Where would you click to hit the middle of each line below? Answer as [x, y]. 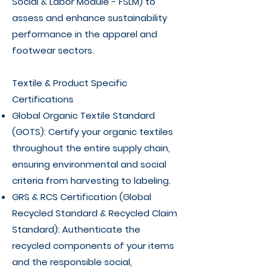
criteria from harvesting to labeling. [91, 181]
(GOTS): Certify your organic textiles [93, 132]
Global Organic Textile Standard [83, 115]
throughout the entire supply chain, [91, 148]
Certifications [43, 99]
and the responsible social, [72, 262]
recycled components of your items [93, 246]
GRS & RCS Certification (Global [82, 197]
